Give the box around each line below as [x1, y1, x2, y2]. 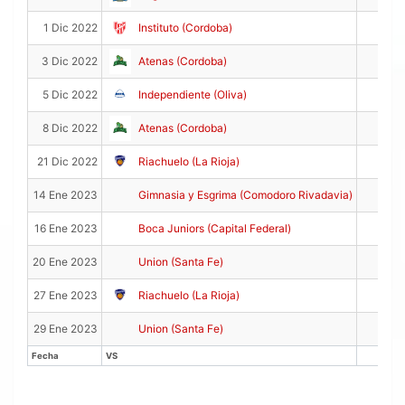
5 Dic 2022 [42, 88, 98, 102]
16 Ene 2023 [34, 221, 98, 236]
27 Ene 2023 [33, 288, 98, 303]
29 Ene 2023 [33, 322, 98, 336]
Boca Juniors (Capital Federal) [138, 221, 291, 236]
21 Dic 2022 [37, 155, 98, 169]
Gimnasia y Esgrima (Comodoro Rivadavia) [138, 188, 353, 202]
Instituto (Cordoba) [138, 21, 232, 35]
